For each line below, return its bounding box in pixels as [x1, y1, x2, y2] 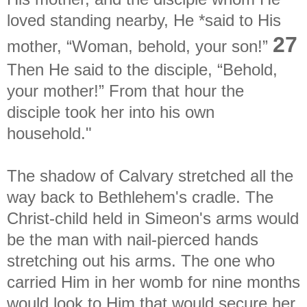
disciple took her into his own [7, 102, 214, 121]
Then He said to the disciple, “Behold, [7, 60, 278, 79]
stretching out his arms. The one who [7, 251, 275, 270]
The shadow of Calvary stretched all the [7, 166, 293, 185]
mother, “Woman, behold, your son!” [7, 36, 273, 56]
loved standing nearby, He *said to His [7, 10, 281, 29]
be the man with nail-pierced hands [7, 230, 258, 249]
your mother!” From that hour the [7, 81, 244, 100]
